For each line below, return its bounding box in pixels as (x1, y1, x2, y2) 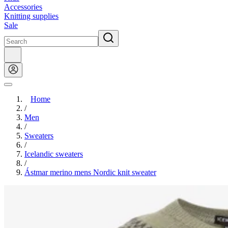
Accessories (4, 3, 42, 11)
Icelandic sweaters (24, 150, 83, 158)
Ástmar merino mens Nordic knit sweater (24, 168, 156, 177)
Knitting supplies (4, 12, 59, 20)
